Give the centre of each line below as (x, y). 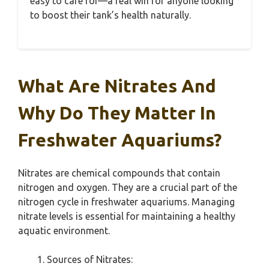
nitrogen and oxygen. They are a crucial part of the (128, 188)
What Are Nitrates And (117, 86)
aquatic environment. (64, 231)
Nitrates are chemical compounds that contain (119, 173)
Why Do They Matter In (117, 113)
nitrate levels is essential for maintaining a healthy (127, 216)
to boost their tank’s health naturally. (110, 15)
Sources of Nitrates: (90, 260)
